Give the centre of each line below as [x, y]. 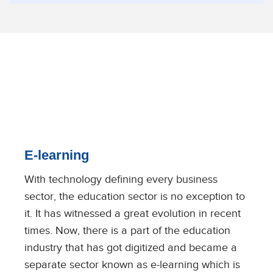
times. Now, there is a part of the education [127, 230]
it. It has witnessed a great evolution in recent [133, 213]
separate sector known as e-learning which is [132, 264]
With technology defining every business [121, 179]
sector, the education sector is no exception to [135, 196]
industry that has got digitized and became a [131, 247]
